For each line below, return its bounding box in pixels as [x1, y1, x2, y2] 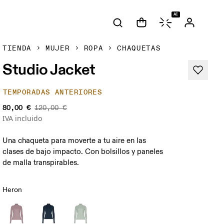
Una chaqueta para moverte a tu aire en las [2, 136, 146, 145]
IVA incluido [2, 113, 42, 123]
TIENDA [2, 44, 32, 52]
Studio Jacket [2, 59, 96, 78]
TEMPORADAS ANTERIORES [3, 88, 102, 96]
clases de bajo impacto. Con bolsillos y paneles [2, 147, 163, 156]
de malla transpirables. [2, 158, 79, 167]
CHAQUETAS [117, 44, 161, 52]
